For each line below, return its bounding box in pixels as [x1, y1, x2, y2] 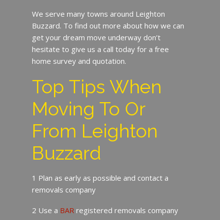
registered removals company [74, 205, 178, 215]
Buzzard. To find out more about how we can [31, 20, 184, 30]
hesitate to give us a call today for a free [31, 44, 169, 54]
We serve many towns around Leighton [31, 8, 165, 19]
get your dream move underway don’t [31, 32, 161, 42]
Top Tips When [31, 75, 162, 98]
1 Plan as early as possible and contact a [31, 172, 168, 183]
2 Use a [31, 205, 60, 215]
